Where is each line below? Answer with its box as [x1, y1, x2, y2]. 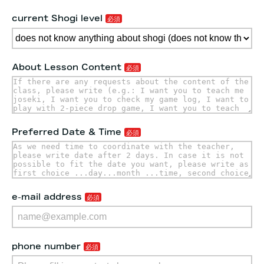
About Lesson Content [12, 62, 121, 71]
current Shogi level [12, 14, 103, 23]
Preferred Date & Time [12, 127, 121, 136]
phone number [12, 242, 81, 251]
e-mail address [12, 192, 82, 201]
